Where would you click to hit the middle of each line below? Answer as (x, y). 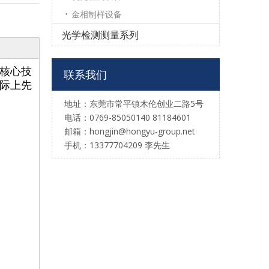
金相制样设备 (97, 14)
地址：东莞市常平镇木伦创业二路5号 (134, 104)
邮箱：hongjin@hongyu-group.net (130, 131)
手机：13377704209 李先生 (117, 145)
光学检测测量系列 (100, 35)
